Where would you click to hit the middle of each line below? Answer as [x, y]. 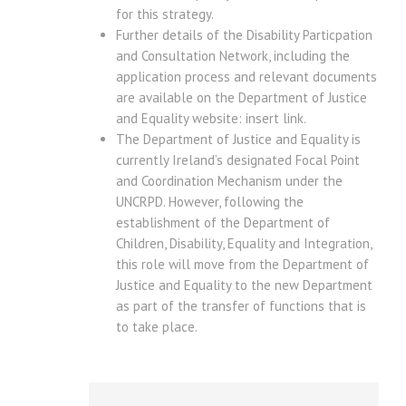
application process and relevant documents [246, 77]
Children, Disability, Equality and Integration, [244, 244]
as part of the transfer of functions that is [241, 306]
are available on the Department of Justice [242, 98]
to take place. [157, 327]
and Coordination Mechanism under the [229, 181]
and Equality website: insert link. [211, 119]
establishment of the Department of [223, 223]
